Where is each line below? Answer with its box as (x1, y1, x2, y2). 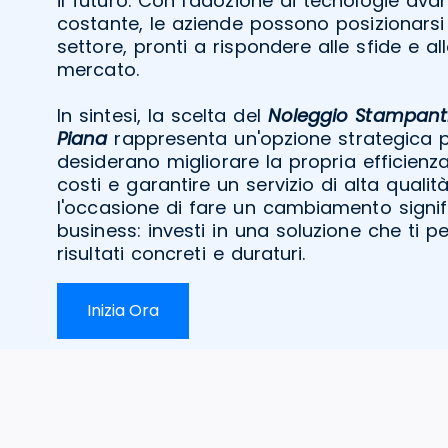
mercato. (57, 56, 139, 82)
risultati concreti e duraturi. (57, 240, 306, 266)
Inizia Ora (87, 298, 159, 322)
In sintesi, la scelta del (57, 102, 268, 128)
